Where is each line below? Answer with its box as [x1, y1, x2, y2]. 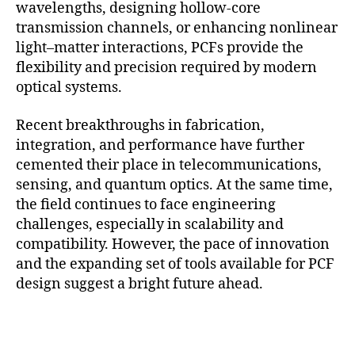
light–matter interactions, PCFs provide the [16, 39, 303, 58]
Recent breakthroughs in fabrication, [16, 116, 265, 135]
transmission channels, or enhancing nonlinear [16, 19, 338, 38]
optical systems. [16, 78, 122, 97]
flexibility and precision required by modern [16, 59, 317, 78]
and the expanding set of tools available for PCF [16, 254, 334, 273]
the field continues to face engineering [16, 195, 276, 214]
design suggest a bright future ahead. [16, 274, 263, 293]
